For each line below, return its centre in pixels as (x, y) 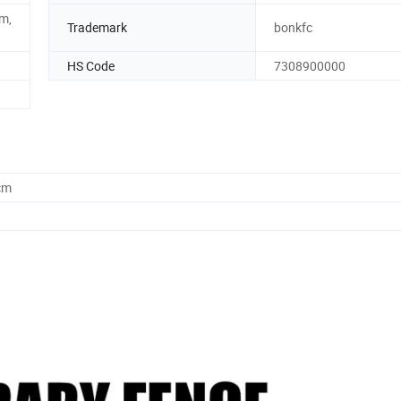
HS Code (91, 65)
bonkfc (293, 28)
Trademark (97, 28)
